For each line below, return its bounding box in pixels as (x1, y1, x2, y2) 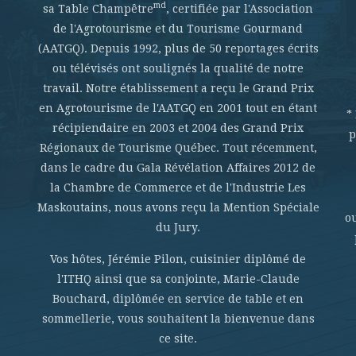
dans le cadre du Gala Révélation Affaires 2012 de (41, 161, 315, 174)
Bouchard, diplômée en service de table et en (52, 292, 304, 305)
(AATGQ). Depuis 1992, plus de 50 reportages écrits (37, 42, 319, 55)
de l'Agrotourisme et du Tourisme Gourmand (53, 22, 303, 35)
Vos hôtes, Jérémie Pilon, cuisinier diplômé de (50, 253, 306, 265)
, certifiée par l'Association (166, 2, 313, 15)
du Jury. (156, 221, 200, 234)
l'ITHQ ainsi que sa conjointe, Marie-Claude (56, 273, 300, 285)
